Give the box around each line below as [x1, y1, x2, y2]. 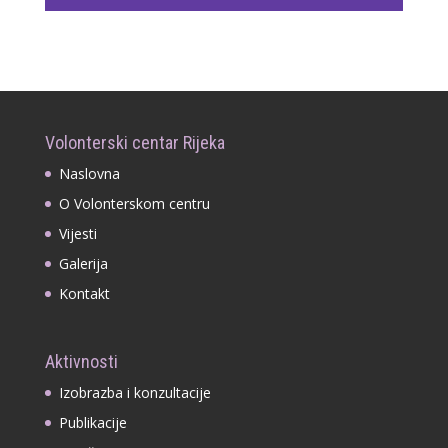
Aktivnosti [44, 350, 118, 372]
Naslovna [58, 163, 120, 183]
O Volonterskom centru [58, 193, 210, 213]
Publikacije [58, 412, 127, 432]
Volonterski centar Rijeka [44, 131, 225, 153]
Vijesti [58, 223, 97, 243]
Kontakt [58, 283, 110, 303]
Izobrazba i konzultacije [58, 382, 211, 402]
